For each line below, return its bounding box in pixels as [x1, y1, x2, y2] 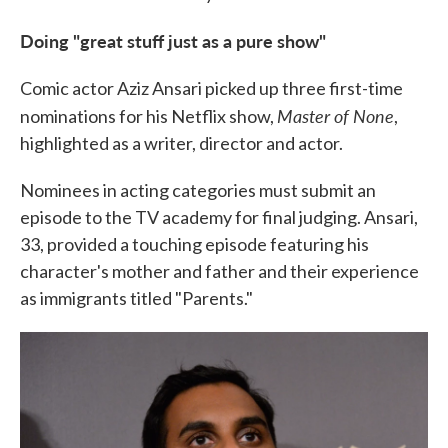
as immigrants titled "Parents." [20, 287, 253, 309]
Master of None [277, 103, 394, 128]
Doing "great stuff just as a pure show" [20, 28, 326, 53]
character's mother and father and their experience [20, 260, 419, 282]
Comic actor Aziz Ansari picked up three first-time [20, 77, 403, 99]
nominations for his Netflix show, [20, 105, 277, 127]
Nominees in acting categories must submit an [20, 179, 376, 201]
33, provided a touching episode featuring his [20, 233, 369, 255]
